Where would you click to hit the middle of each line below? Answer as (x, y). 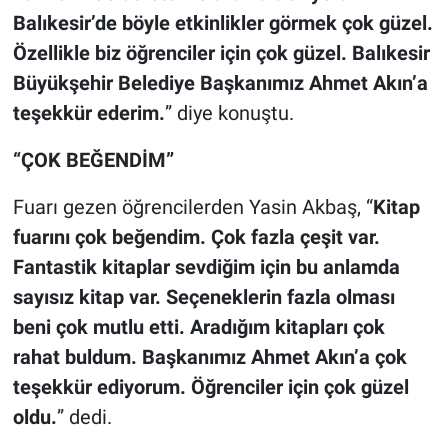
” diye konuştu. (229, 112)
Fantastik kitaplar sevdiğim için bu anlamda (206, 266)
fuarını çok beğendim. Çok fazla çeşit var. (196, 236)
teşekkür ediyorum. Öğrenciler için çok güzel (210, 386)
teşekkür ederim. (88, 112)
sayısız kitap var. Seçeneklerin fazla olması (203, 296)
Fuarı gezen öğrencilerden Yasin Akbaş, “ (192, 206)
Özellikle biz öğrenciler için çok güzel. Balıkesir (221, 52)
